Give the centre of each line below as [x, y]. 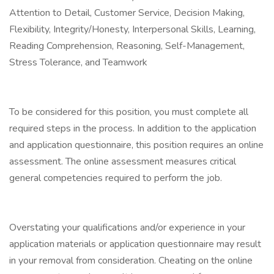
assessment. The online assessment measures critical [123, 161]
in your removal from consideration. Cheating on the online [131, 261]
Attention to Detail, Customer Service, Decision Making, [127, 13]
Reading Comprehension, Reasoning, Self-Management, [127, 46]
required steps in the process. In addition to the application [133, 128]
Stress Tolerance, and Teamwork [78, 62]
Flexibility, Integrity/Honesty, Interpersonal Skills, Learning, [132, 29]
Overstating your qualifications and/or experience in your [127, 228]
